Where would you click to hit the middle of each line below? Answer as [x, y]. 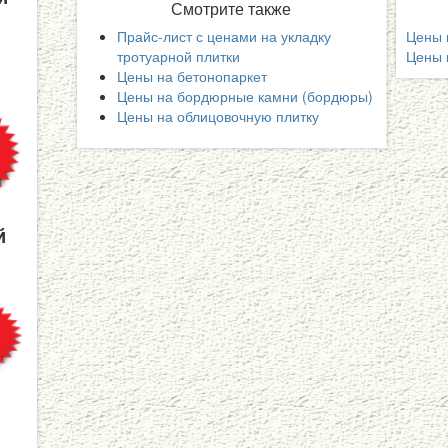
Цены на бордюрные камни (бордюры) [245, 96]
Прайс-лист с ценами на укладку [224, 36]
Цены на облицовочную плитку [218, 116]
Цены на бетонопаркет [192, 76]
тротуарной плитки [179, 56]
